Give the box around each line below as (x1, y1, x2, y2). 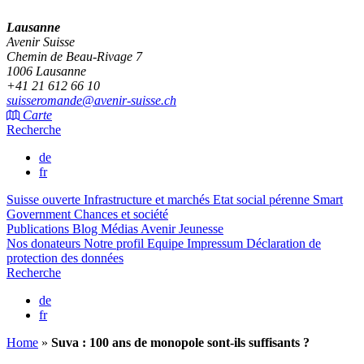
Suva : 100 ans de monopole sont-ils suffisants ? (51, 336, 310, 350)
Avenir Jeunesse (141, 222, 223, 236)
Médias (101, 222, 141, 236)
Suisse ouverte (6, 193, 84, 207)
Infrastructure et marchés (84, 193, 213, 207)
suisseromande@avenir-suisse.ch (6, 93, 176, 108)
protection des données (6, 251, 123, 266)
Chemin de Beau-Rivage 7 (6, 50, 142, 64)
